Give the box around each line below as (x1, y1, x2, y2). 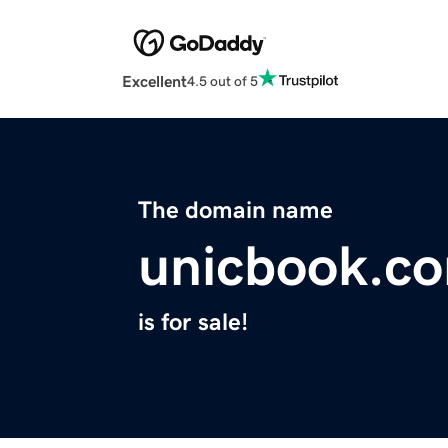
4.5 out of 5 (187, 73, 258, 88)
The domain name (138, 198, 333, 223)
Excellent (122, 73, 187, 90)
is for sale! (138, 310, 248, 335)
